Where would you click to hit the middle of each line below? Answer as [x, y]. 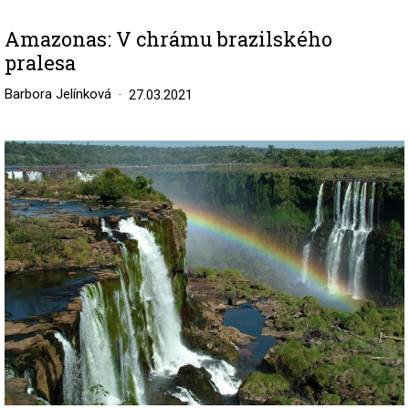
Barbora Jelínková [58, 94]
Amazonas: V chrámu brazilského [168, 39]
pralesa [40, 63]
